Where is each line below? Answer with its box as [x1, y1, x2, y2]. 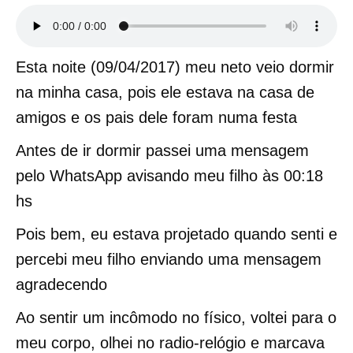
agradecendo [16, 276, 107, 293]
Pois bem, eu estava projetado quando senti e [16, 225, 337, 243]
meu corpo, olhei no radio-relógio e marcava [16, 334, 325, 351]
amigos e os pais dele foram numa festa [16, 109, 297, 126]
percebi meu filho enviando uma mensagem [16, 251, 321, 268]
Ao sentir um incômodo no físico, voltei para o [16, 309, 336, 326]
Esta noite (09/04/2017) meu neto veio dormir [16, 58, 334, 76]
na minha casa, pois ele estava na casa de [16, 84, 314, 101]
